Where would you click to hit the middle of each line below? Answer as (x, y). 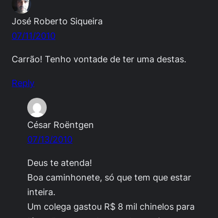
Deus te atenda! (60, 162)
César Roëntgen (61, 124)
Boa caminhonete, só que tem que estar (109, 177)
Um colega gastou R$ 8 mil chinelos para (111, 206)
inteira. (41, 191)
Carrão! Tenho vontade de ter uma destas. (99, 59)
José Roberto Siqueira (57, 21)
